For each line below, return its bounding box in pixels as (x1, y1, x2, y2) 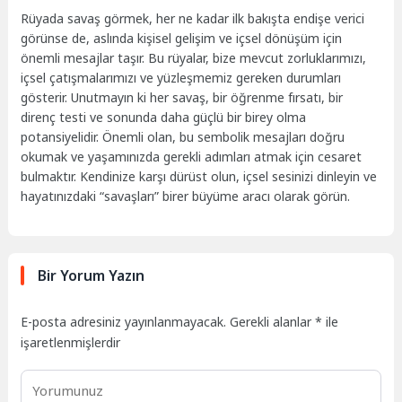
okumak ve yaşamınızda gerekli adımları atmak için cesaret (21, 148, 363, 166)
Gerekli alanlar (230, 312, 316, 330)
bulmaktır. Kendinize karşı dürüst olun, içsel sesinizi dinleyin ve (21, 168, 378, 186)
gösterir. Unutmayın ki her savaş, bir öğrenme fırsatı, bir (21, 89, 344, 107)
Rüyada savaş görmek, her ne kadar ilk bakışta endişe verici (21, 10, 365, 28)
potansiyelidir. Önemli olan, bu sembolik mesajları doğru (21, 128, 345, 146)
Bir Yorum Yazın (38, 265, 145, 285)
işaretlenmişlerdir (21, 333, 121, 351)
